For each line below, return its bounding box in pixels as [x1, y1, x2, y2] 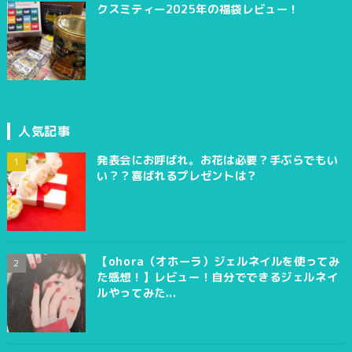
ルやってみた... [96, 284, 177, 301]
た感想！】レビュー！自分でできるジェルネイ [96, 269, 339, 285]
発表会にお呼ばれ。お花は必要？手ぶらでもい [96, 152, 339, 168]
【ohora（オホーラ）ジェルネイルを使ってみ [96, 253, 340, 269]
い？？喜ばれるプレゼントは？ [96, 167, 258, 184]
